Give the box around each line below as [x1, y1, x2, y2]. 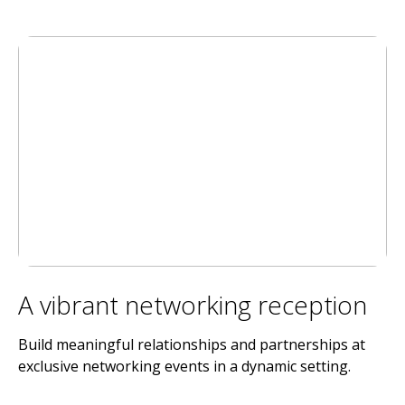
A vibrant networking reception [18, 287, 367, 322]
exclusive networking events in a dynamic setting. [18, 355, 351, 376]
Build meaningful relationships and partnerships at [18, 334, 365, 354]
